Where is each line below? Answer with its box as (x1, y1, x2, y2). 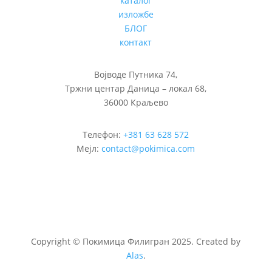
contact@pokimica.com (101, 143, 195, 155)
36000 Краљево (103, 97, 168, 109)
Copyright (31, 236, 73, 248)
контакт (120, 36, 152, 49)
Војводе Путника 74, (94, 69, 178, 81)
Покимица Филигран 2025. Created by (83, 236, 241, 248)
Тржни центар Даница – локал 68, (65, 83, 207, 95)
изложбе (118, 8, 154, 21)
